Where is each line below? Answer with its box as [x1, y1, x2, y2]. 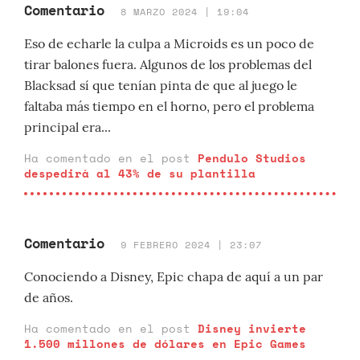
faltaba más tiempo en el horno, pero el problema [24, 98, 314, 114]
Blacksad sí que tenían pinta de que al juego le [24, 77, 297, 93]
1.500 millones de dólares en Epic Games [24, 335, 306, 352]
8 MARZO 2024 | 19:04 [121, 5, 249, 18]
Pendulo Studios [198, 149, 306, 166]
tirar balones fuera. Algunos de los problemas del [24, 56, 312, 72]
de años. [24, 289, 73, 305]
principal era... [24, 119, 111, 135]
